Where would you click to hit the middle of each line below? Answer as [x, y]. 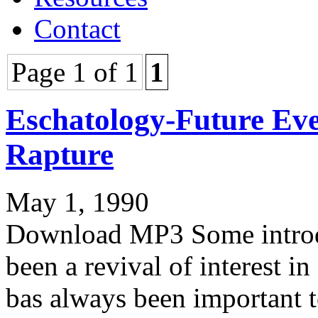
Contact [77, 28]
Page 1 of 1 [75, 72]
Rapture [60, 154]
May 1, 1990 [77, 202]
